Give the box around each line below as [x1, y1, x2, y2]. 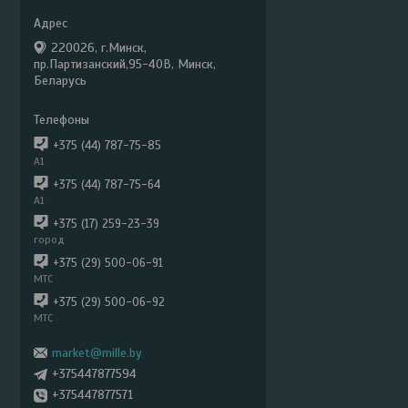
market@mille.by [52, 344, 142, 361]
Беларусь [34, 73, 87, 88]
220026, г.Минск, [51, 40, 147, 56]
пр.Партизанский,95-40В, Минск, [34, 56, 216, 72]
